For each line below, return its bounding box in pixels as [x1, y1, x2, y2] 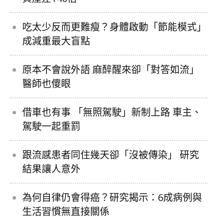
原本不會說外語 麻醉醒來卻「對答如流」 [22, 62, 199, 76]
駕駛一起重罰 [22, 119, 80, 133]
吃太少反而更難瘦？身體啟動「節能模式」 [22, 20, 206, 33]
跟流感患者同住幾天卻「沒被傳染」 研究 [22, 148, 199, 161]
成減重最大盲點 [22, 34, 90, 47]
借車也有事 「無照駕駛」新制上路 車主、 [22, 105, 201, 119]
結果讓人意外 [22, 162, 80, 175]
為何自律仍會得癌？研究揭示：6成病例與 [22, 190, 202, 204]
